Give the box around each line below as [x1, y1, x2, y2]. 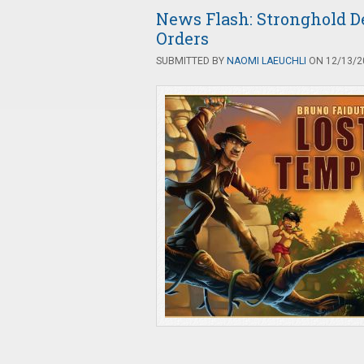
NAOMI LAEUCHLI [227, 55, 306, 67]
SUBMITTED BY [156, 55, 227, 67]
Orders [156, 28, 209, 49]
